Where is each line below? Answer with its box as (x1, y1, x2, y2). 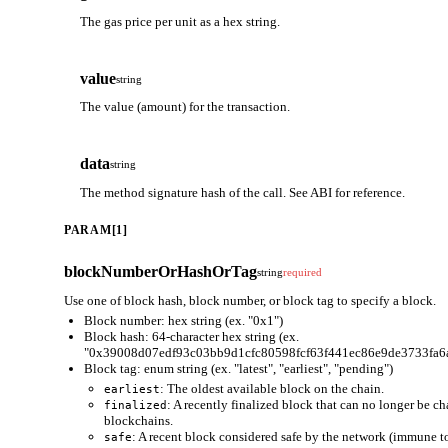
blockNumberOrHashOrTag (64, 263, 257, 281)
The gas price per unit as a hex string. (80, 13, 280, 29)
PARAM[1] (64, 222, 128, 237)
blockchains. (104, 413, 173, 428)
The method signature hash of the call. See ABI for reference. (80, 184, 405, 200)
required (283, 266, 322, 279)
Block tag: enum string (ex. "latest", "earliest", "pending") (84, 361, 393, 376)
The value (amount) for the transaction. (80, 99, 290, 115)
